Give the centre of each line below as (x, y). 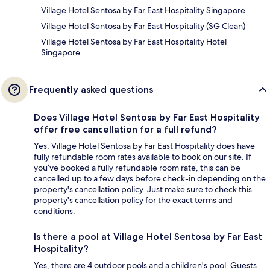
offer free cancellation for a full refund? (125, 129)
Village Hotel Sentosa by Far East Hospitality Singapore (143, 10)
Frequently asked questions (91, 89)
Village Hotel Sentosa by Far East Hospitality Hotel (134, 41)
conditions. (55, 211)
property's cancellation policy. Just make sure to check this (143, 189)
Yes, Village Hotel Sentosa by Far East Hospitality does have (144, 146)
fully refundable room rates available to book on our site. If (143, 156)
